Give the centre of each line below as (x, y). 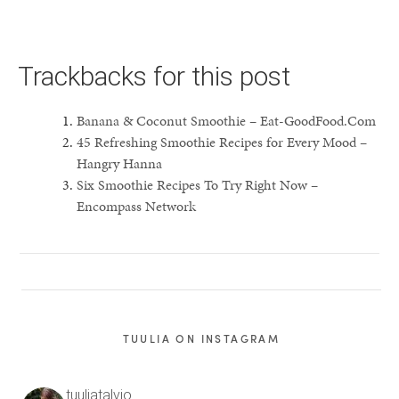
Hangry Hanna (119, 163)
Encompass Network (136, 206)
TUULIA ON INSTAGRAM (201, 338)
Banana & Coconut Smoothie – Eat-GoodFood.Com (226, 120)
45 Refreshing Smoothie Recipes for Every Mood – (222, 142)
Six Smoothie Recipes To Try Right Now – (197, 184)
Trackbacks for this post (154, 76)
